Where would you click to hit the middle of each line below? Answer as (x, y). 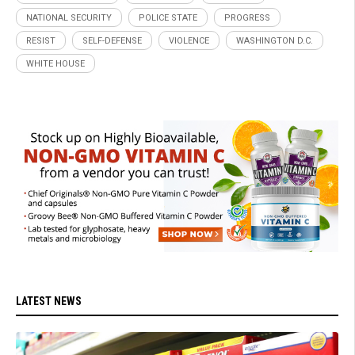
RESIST (41, 41)
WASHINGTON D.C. (275, 41)
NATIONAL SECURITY (69, 18)
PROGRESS (247, 18)
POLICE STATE (168, 18)
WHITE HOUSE (55, 64)
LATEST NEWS (49, 301)
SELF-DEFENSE (112, 41)
